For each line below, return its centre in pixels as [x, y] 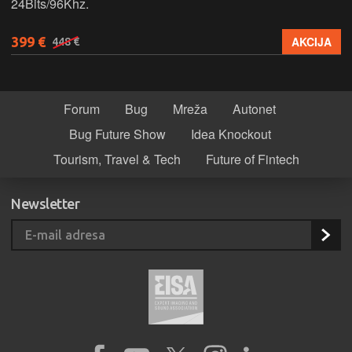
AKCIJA [312, 42]
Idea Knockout [231, 134]
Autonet [254, 108]
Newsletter [46, 203]
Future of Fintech [252, 159]
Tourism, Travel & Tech [117, 159]
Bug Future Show [117, 134]
